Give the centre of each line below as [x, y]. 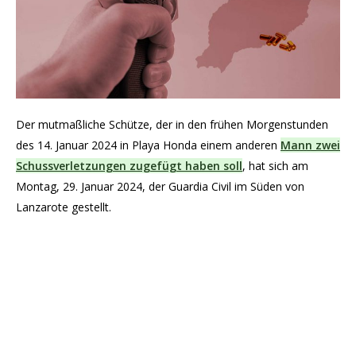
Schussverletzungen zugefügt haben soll [129, 166]
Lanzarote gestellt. [64, 207]
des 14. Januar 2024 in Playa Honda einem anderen [148, 145]
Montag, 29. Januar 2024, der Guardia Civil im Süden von [160, 187]
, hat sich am [275, 166]
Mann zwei [310, 145]
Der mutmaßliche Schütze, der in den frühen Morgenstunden [172, 125]
